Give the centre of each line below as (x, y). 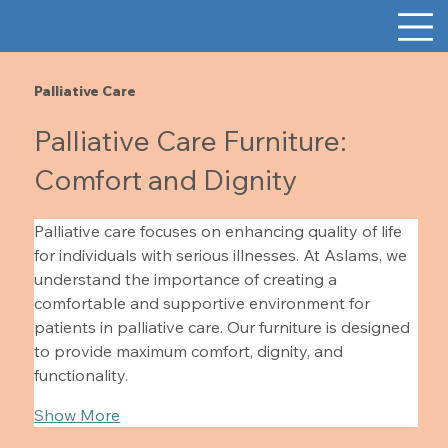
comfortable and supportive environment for (204, 302)
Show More (77, 414)
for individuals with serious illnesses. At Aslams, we (223, 254)
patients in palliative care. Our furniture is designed (224, 326)
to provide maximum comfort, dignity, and (191, 350)
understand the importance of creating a (188, 278)
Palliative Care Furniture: (191, 140)
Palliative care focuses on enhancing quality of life (220, 230)
